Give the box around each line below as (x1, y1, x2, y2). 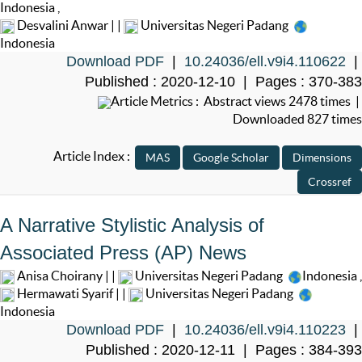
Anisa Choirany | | (15, 268, 118, 284)
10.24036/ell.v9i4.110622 (184, 53, 346, 70)
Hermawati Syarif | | (15, 286, 128, 301)
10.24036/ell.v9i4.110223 (184, 322, 346, 339)
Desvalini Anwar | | (15, 18, 124, 33)
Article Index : (53, 149, 135, 164)
